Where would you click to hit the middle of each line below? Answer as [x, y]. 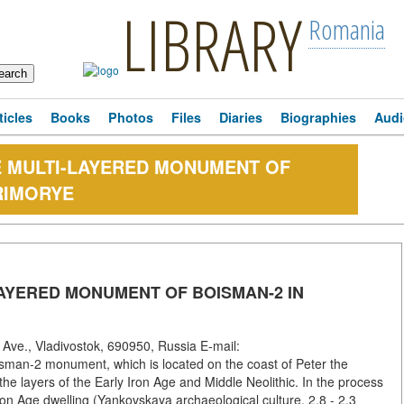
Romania [346, 29]
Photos [131, 117]
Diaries [241, 117]
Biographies [318, 117]
